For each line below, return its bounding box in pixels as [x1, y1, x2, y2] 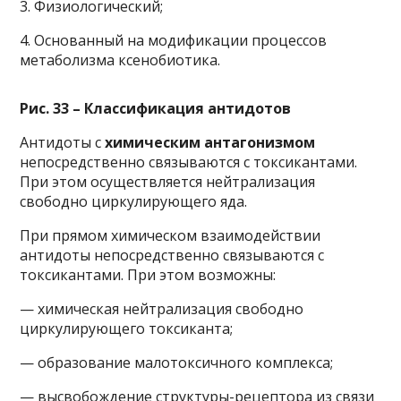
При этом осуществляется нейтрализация [20, 171, 316, 192]
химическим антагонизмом [105, 132, 316, 152]
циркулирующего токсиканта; [20, 318, 234, 338]
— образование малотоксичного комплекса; [20, 352, 334, 372]
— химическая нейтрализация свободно [20, 298, 304, 319]
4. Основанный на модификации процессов [20, 30, 328, 50]
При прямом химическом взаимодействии [20, 225, 321, 245]
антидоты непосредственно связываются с [20, 244, 325, 265]
